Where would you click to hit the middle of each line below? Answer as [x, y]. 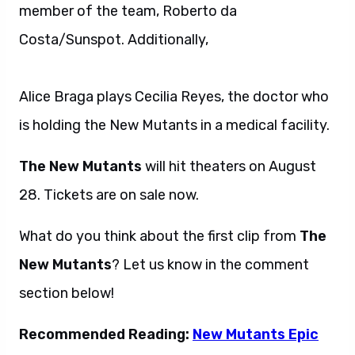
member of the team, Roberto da [128, 11]
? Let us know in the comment [210, 265]
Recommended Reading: [106, 334]
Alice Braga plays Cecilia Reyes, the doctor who [174, 97]
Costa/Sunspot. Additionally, [114, 40]
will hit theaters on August [229, 166]
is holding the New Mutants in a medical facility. [174, 125]
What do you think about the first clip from [159, 236]
